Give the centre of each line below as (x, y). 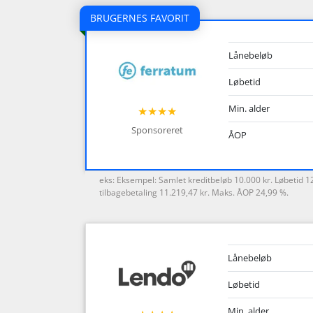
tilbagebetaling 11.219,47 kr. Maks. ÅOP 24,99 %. (194, 193)
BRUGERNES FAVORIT (140, 17)
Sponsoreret (158, 130)
